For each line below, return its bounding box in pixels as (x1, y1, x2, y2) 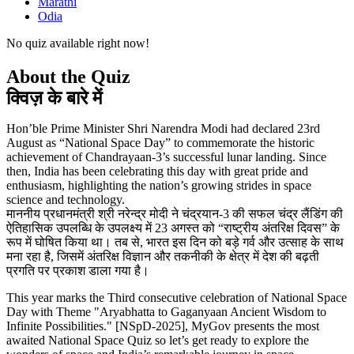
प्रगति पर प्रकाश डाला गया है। (6, 264, 149, 278)
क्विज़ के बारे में (6, 88, 102, 109)
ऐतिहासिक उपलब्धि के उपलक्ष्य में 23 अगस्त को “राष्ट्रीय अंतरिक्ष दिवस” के (6, 221, 340, 235)
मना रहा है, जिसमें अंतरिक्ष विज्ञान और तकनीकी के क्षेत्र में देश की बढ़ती (6, 250, 319, 264)
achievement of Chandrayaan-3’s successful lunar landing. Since (6, 150, 326, 164)
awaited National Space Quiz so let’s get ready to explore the (6, 333, 309, 348)
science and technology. (6, 193, 125, 207)
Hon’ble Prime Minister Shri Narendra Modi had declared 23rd (6, 122, 320, 136)
